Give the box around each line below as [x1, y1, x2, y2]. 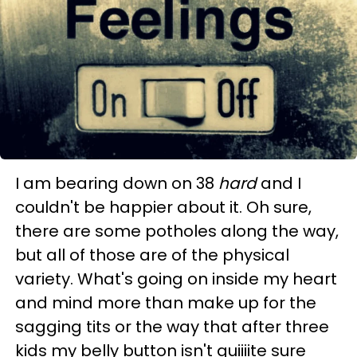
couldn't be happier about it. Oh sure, [15, 196, 312, 219]
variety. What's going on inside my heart [15, 268, 337, 291]
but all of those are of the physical [15, 244, 289, 267]
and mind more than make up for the [15, 292, 316, 315]
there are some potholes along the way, [15, 220, 339, 243]
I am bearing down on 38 [15, 172, 218, 195]
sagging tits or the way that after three [15, 316, 329, 339]
